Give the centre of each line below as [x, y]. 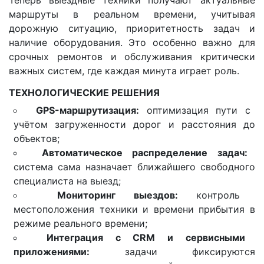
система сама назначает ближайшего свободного [134, 167]
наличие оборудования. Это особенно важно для [132, 43]
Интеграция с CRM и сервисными [146, 238]
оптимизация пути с [195, 110]
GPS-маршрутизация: [87, 110]
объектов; [37, 139]
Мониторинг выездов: [118, 195]
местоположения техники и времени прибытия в [134, 209]
